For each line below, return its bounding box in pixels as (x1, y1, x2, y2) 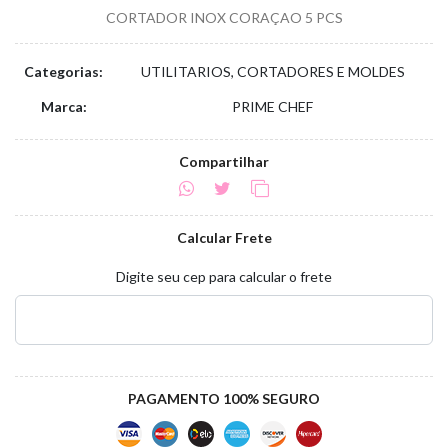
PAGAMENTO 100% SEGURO (128, 390, 320, 407)
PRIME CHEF (232, 98, 313, 115)
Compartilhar (179, 153, 269, 170)
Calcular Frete (176, 229, 272, 246)
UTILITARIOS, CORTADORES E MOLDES (140, 63, 405, 80)
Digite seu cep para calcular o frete (116, 268, 332, 285)
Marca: (40, 98, 87, 115)
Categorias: (24, 63, 103, 80)
